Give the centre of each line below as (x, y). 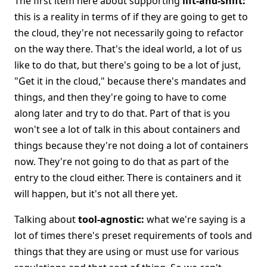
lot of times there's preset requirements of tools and (133, 235)
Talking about (46, 219)
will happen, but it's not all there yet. (96, 194)
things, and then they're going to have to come (120, 97)
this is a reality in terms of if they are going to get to (131, 17)
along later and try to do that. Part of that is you (122, 113)
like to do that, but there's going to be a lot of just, (128, 65)
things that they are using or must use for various (127, 252)
